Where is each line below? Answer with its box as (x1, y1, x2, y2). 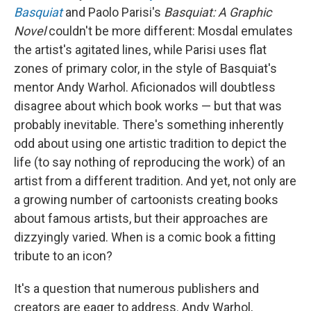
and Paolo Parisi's (62, 5, 164, 19)
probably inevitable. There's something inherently (14, 117, 284, 132)
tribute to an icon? (14, 249, 112, 263)
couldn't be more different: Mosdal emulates (46, 24, 293, 38)
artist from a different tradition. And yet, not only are (14, 174, 296, 188)
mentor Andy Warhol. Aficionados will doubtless (14, 80, 276, 94)
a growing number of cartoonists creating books (14, 192, 278, 207)
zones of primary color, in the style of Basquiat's (14, 61, 277, 76)
